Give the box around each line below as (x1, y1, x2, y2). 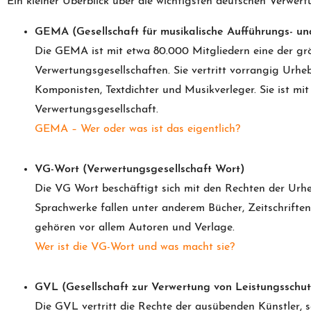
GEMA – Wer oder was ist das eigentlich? (35, 124, 240, 135)
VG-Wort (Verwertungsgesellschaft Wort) (35, 164, 245, 175)
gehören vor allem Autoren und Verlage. (35, 222, 235, 233)
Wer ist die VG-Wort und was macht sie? (35, 242, 235, 253)
